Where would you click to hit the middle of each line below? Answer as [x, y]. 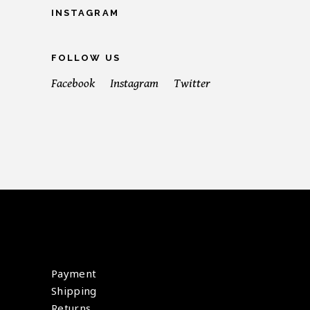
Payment [74, 274]
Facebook [73, 83]
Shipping [74, 291]
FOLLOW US [86, 58]
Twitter [192, 83]
